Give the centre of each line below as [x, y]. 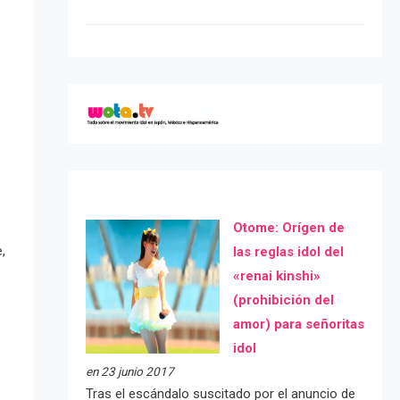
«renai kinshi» [276, 275]
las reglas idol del [288, 251]
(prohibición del [283, 300]
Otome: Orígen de [288, 227]
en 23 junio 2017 [129, 371]
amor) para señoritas [298, 324]
